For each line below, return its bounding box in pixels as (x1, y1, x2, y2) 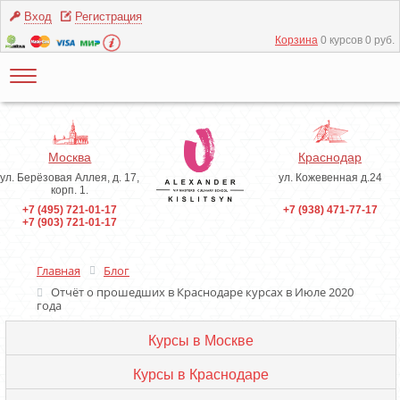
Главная (37, 262, 80, 279)
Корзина (275, 34, 318, 46)
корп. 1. (51, 184, 89, 196)
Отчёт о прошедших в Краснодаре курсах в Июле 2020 (51, 284, 354, 301)
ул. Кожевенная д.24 (278, 171, 382, 184)
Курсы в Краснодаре (133, 366, 269, 382)
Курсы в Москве (148, 332, 254, 348)
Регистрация (75, 10, 142, 23)
